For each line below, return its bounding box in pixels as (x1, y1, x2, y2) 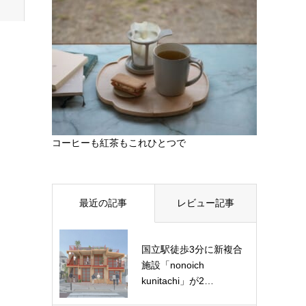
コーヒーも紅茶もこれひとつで (52, 137, 186, 148)
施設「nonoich (141, 260, 204, 270)
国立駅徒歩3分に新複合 (141, 244, 242, 255)
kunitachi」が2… (141, 275, 214, 286)
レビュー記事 (176, 197, 234, 208)
